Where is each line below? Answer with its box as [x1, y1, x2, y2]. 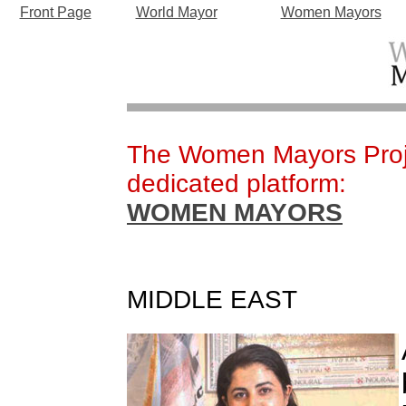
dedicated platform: [127, 169, 346, 198]
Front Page [19, 5, 92, 20]
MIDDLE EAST [127, 285, 297, 314]
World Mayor [135, 5, 217, 20]
